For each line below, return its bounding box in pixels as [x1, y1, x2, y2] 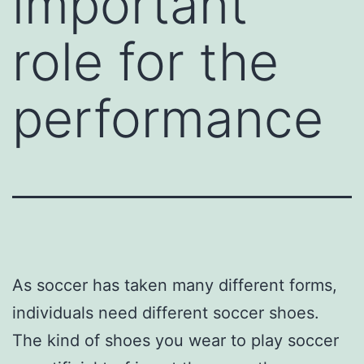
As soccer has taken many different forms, [12, 275, 337, 295]
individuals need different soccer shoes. [12, 302, 319, 323]
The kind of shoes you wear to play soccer [12, 330, 339, 350]
